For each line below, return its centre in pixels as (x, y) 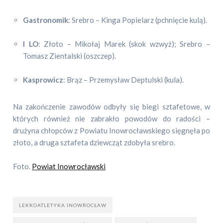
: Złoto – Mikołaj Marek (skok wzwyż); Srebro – (124, 44)
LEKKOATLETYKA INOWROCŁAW (63, 205)
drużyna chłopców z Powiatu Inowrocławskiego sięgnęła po (111, 130)
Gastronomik (46, 20)
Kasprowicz (43, 80)
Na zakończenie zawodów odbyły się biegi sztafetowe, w (111, 107)
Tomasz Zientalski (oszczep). (70, 56)
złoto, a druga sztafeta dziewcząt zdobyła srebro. (94, 142)
